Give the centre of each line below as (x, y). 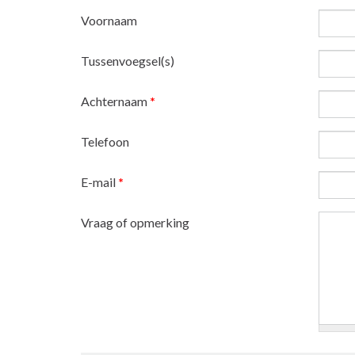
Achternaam (115, 101)
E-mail (99, 181)
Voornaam (109, 20)
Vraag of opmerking (135, 222)
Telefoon (105, 141)
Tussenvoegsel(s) (128, 60)
